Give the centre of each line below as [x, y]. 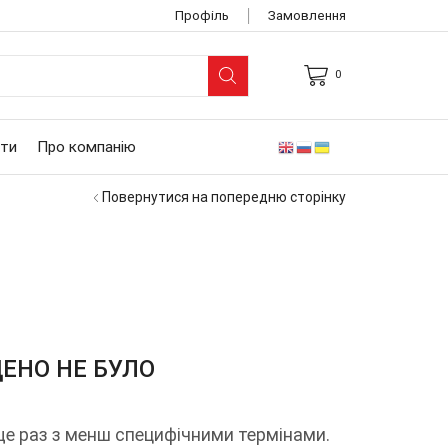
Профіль [202, 15]
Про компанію [86, 147]
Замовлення [307, 15]
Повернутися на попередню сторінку [224, 196]
